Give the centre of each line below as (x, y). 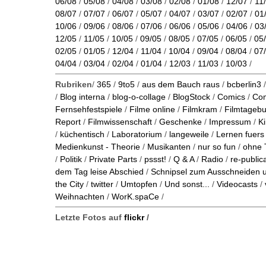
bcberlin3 (244, 85)
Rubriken (74, 85)
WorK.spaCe (135, 197)
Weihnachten (80, 197)
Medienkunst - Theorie (98, 147)
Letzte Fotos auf (90, 218)
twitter (102, 184)
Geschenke (180, 122)
